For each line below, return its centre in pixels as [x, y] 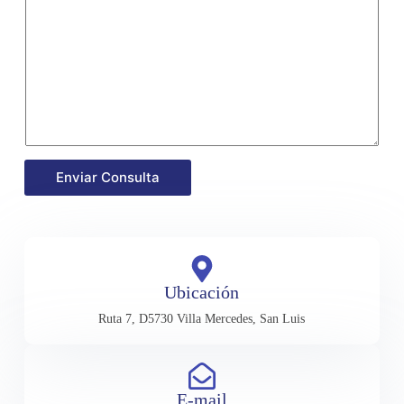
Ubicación [202, 292]
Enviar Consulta [107, 178]
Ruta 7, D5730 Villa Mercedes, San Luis [202, 318]
